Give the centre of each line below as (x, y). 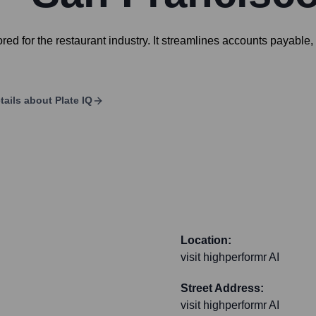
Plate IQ (74, 101)
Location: (206, 241)
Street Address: (222, 288)
